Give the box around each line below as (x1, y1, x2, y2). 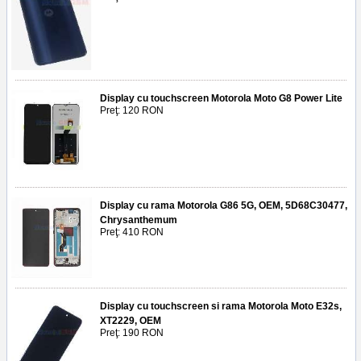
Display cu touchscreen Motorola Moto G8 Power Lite (100, 92, 342, 104)
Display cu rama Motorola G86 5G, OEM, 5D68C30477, (100, 199, 347, 211)
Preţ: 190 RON (100, 326, 164, 338)
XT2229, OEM (100, 314, 161, 326)
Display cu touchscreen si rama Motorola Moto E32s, (100, 300, 342, 312)
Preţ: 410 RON (100, 226, 164, 238)
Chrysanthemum (100, 214, 177, 226)
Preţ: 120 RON (100, 104, 164, 116)
